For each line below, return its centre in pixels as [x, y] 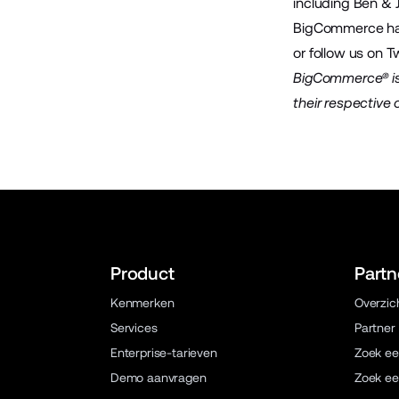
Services [134, 328]
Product [142, 273]
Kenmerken [142, 303]
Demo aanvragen [158, 378]
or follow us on [340, 53]
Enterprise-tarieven [163, 353]
